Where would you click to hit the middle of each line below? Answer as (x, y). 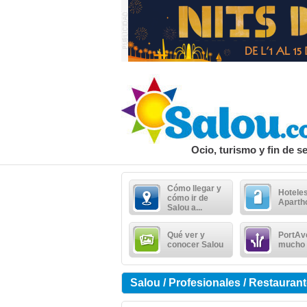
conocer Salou (195, 245)
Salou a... (185, 208)
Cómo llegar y (194, 188)
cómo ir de (188, 198)
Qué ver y (186, 235)
